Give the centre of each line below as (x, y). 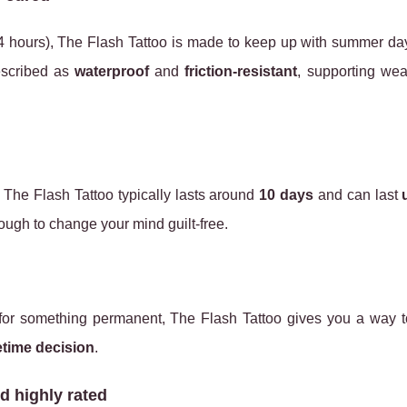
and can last (358, 195)
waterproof (112, 71)
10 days (287, 195)
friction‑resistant (241, 71)
